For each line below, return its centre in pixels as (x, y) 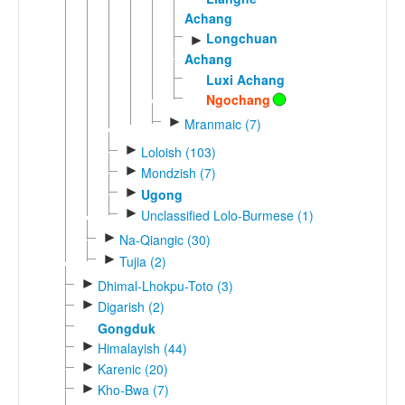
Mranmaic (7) (222, 123)
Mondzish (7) (178, 173)
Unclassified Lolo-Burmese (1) (227, 215)
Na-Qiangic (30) (165, 240)
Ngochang (238, 100)
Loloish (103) (178, 151)
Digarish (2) (131, 307)
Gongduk (126, 328)
